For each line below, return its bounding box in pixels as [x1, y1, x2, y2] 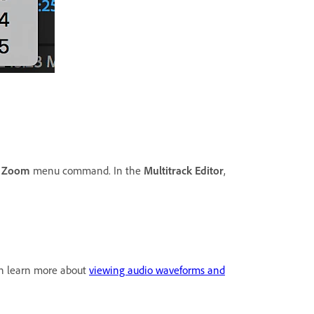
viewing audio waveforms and [89, 263, 225, 278]
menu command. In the [30, 163, 144, 177]
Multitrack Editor [144, 163, 224, 177]
